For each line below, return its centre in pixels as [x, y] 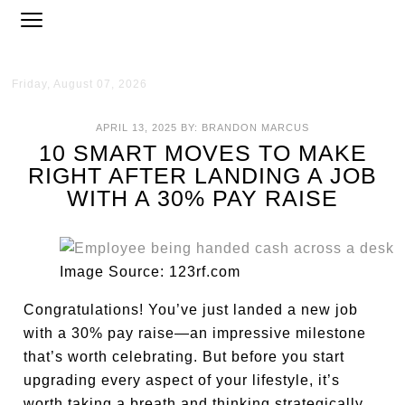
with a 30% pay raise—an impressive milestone [195, 333]
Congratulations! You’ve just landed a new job [191, 310]
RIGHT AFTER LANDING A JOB [202, 175]
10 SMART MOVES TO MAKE [202, 153]
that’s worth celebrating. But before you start [184, 357]
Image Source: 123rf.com [151, 272]
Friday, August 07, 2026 [80, 84]
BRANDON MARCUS [255, 127]
